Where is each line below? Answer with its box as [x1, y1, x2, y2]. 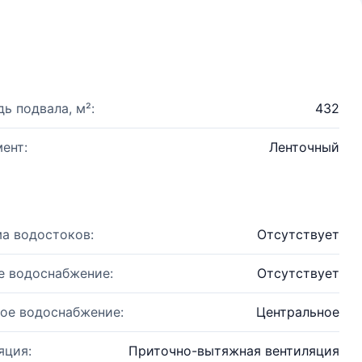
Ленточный [269, 139, 339, 155]
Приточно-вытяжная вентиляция [128, 343, 339, 359]
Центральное [256, 304, 339, 320]
